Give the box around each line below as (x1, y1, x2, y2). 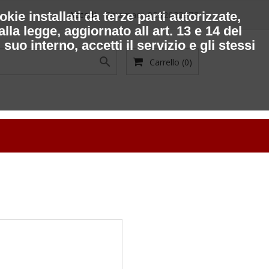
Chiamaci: (105, 9, 148, 20)
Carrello (149, 56, 180, 68)
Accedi (69, 9, 96, 20)
